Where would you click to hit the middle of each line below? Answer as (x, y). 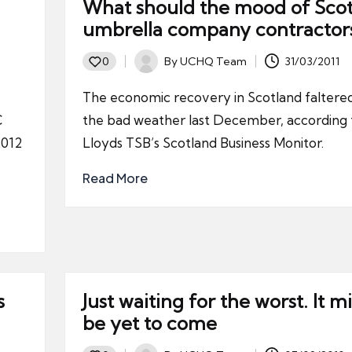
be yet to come (149, 323)
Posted (152, 70)
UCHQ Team (213, 61)
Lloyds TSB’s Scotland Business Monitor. (203, 143)
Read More (115, 178)
